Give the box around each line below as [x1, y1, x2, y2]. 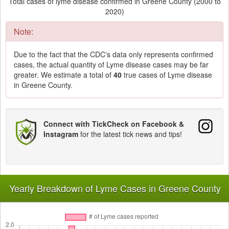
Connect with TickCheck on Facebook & [43, 118, 184, 129]
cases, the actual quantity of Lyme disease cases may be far [14, 59, 209, 70]
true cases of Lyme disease [122, 69, 212, 80]
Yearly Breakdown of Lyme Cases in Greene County [9, 181, 221, 195]
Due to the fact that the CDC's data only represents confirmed [14, 49, 213, 59]
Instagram [43, 128, 78, 139]
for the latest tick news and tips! [78, 128, 182, 139]
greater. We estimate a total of [14, 69, 113, 80]
